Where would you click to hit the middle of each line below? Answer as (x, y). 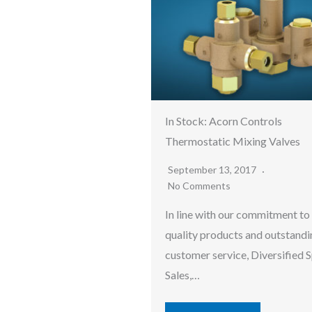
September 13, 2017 (213, 170)
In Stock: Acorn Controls (224, 121)
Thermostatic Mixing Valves (233, 141)
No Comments (199, 186)
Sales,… (182, 275)
